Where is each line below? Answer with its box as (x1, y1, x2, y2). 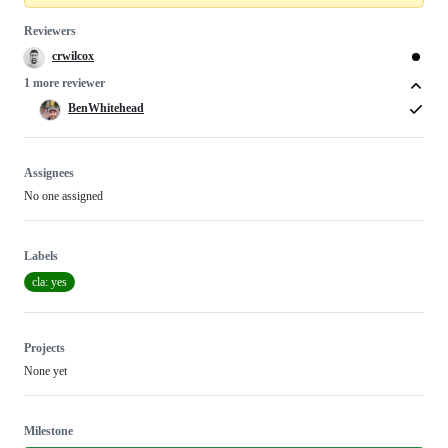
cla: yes (32, 275, 67, 290)
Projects (24, 341, 65, 356)
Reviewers (24, 24, 76, 39)
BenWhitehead (68, 101, 144, 116)
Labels (24, 249, 58, 264)
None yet (24, 364, 67, 379)
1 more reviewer (24, 76, 105, 91)
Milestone (24, 424, 73, 439)
